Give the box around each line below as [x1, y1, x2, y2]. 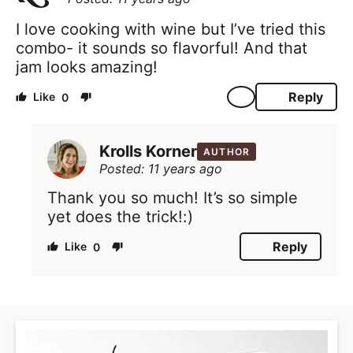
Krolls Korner [99, 142, 197, 162]
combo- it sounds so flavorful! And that [16, 39, 307, 58]
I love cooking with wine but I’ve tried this [16, 20, 325, 39]
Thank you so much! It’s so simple [47, 188, 298, 208]
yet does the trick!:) [47, 207, 193, 227]
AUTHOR [203, 145, 251, 158]
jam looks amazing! [16, 58, 158, 77]
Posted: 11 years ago [99, 160, 222, 176]
